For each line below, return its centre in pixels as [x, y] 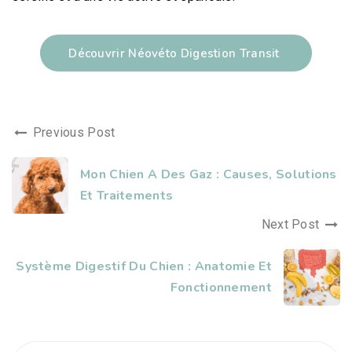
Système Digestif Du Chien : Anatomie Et [144, 267]
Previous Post [72, 133]
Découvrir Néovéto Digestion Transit [174, 54]
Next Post [292, 225]
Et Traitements [127, 196]
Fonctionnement [221, 288]
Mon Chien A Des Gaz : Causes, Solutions [209, 175]
